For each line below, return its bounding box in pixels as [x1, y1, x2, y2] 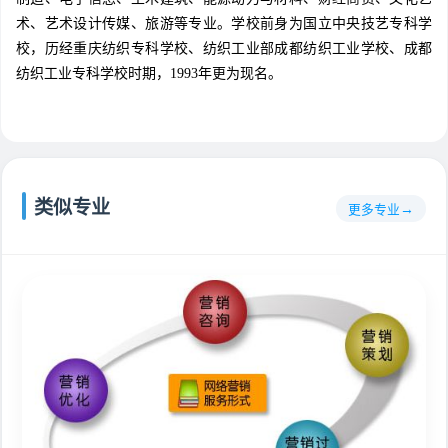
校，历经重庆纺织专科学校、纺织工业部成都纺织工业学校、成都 [16, 41, 432, 57]
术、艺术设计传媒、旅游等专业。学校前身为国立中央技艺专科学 [16, 16, 432, 32]
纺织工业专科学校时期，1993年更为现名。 [16, 66, 282, 82]
